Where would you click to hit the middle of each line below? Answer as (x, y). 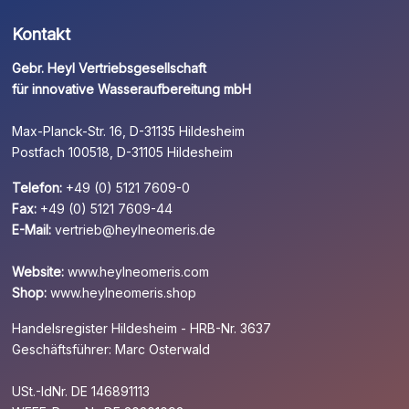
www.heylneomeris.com (139, 271)
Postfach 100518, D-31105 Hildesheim (123, 152)
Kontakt (42, 34)
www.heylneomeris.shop (124, 292)
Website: (38, 271)
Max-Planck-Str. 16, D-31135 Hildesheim (129, 131)
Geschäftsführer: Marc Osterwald (111, 349)
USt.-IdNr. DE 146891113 (81, 391)
